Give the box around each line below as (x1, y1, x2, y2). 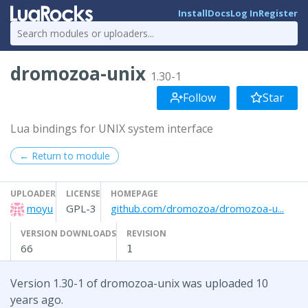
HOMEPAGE (111, 187, 158, 199)
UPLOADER (10, 187, 56, 199)
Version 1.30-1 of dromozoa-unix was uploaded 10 (10, 275, 268, 291)
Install (178, 7, 208, 20)
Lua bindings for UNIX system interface (10, 120, 213, 136)
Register (258, 7, 298, 20)
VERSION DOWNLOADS (21, 227, 116, 239)
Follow (183, 89, 216, 105)
